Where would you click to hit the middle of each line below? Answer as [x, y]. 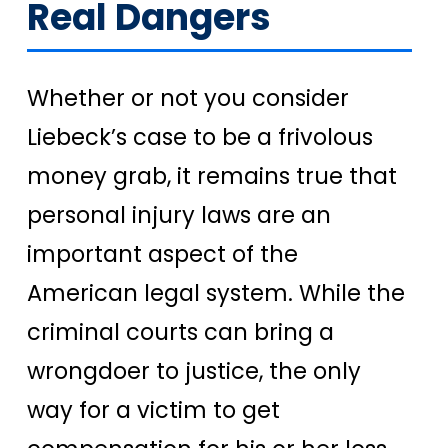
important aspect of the [162, 253]
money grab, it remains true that [212, 175]
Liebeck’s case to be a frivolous [200, 136]
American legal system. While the [216, 292]
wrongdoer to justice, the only [194, 370]
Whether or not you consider [188, 97]
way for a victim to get [153, 409]
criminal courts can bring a [180, 331]
